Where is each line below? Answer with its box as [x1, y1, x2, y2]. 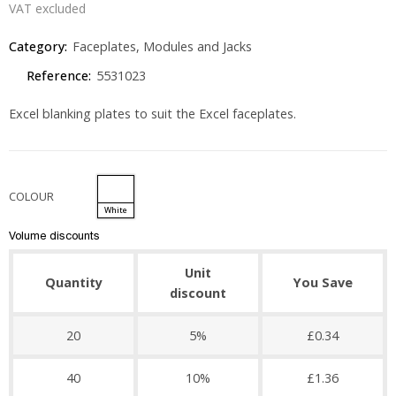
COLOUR [9, 188, 54, 204]
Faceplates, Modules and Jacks [72, 38, 252, 55]
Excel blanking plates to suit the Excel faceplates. [9, 105, 296, 122]
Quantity [44, 274, 103, 291]
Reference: [27, 67, 91, 84]
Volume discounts [9, 229, 100, 242]
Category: [9, 38, 67, 55]
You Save [293, 274, 353, 291]
